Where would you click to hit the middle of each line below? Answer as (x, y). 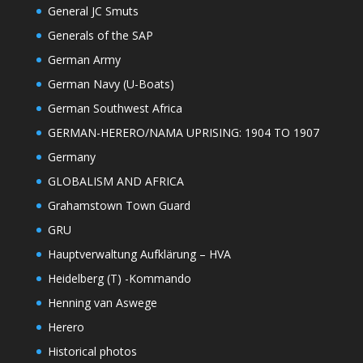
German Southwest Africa (115, 109)
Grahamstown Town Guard (119, 206)
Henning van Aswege (102, 303)
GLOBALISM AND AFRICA (115, 181)
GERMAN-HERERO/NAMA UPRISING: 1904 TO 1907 (183, 133)
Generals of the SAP (100, 36)
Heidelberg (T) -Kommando (119, 279)
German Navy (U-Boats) (111, 84)
